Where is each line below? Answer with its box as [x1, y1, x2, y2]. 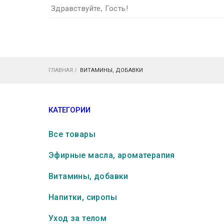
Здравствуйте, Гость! [51, 4, 128, 13]
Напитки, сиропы [48, 192, 117, 202]
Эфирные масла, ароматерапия [48, 150, 175, 160]
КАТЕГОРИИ [48, 105, 90, 114]
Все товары [48, 129, 95, 139]
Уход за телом [48, 213, 107, 223]
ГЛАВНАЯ [48, 67, 73, 73]
